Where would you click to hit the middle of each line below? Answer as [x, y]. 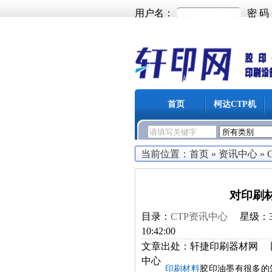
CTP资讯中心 [199, 216]
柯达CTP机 [235, 104]
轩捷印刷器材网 [224, 246]
